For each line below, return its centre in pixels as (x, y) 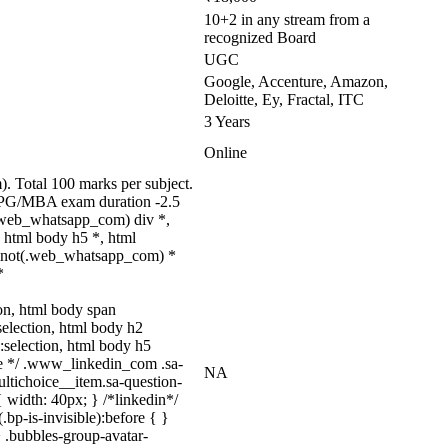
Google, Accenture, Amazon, (296, 81)
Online (225, 152)
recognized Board (260, 37)
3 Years (227, 121)
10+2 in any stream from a (287, 19)
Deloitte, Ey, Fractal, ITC (284, 99)
